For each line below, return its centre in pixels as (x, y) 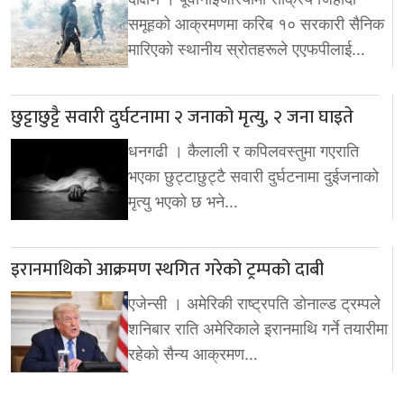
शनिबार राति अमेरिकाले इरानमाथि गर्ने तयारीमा (258, 328)
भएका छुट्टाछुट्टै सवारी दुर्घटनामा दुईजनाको (253, 176)
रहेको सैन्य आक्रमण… (193, 353)
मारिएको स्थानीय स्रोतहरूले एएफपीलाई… (247, 49)
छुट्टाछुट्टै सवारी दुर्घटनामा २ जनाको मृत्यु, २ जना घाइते (182, 117)
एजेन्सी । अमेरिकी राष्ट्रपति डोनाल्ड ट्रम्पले (254, 303)
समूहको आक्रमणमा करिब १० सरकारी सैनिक (256, 23)
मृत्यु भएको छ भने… (183, 201)
